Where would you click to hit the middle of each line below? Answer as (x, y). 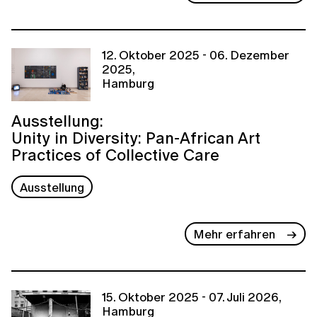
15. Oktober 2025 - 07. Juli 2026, (192, 296)
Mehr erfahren (235, 234)
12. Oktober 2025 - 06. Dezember (196, 55)
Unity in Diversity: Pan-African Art (136, 137)
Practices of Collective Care (115, 154)
